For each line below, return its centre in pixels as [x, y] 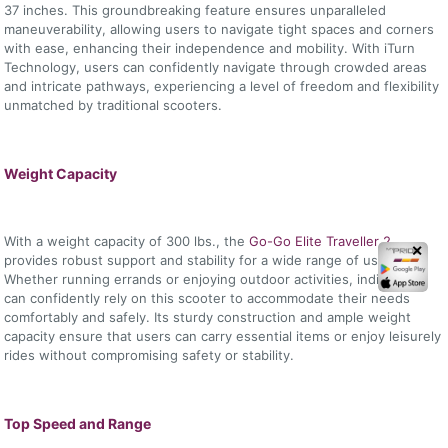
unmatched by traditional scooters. [113, 104]
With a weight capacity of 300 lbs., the [127, 240]
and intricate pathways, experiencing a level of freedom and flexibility [222, 85]
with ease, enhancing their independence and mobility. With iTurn [210, 47]
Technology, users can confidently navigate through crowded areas [216, 66]
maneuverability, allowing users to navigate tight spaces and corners [219, 28]
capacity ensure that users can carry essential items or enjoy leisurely [223, 335]
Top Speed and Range [78, 423]
